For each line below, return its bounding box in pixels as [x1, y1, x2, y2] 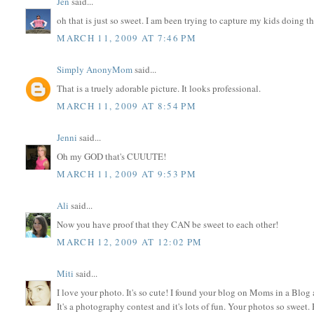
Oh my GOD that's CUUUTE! [57, 149, 167, 163]
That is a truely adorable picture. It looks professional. [57, 81, 261, 95]
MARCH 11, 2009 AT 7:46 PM [57, 32, 196, 45]
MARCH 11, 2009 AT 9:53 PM [57, 168, 196, 181]
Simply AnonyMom [57, 63, 133, 76]
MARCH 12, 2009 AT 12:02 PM [57, 235, 203, 249]
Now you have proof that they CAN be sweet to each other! [57, 217, 279, 231]
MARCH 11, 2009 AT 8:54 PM [57, 100, 196, 113]
